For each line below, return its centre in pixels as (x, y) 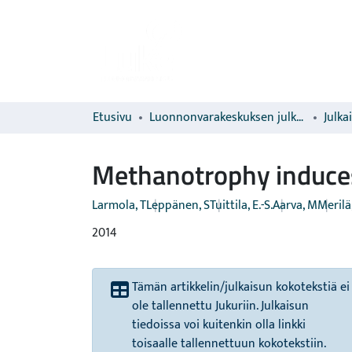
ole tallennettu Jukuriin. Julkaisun (220, 306)
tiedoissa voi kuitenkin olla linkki (219, 325)
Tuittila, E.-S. (241, 205)
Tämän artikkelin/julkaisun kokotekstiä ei (241, 287)
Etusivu (112, 117)
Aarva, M (295, 205)
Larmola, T (119, 205)
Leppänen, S (178, 205)
